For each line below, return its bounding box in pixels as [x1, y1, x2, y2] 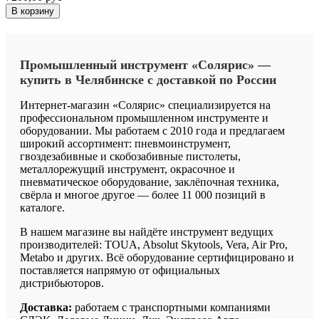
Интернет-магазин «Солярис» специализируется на [20, 98, 271, 111]
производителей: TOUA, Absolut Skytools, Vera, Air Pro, [20, 238, 288, 251]
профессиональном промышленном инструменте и [20, 111, 268, 124]
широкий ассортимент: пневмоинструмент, [20, 137, 231, 150]
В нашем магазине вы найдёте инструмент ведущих [20, 225, 273, 238]
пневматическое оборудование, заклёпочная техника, [20, 175, 279, 188]
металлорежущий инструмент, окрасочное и [20, 162, 235, 175]
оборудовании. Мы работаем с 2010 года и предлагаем [20, 124, 285, 137]
